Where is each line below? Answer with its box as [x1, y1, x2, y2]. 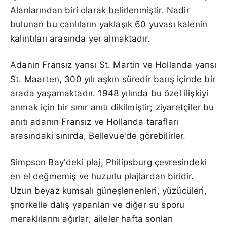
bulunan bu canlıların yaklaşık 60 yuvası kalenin [10, 19, 208, 29]
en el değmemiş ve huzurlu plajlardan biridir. [10, 171, 194, 181]
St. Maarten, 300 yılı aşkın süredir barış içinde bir [10, 73, 215, 84]
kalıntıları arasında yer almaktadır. [10, 33, 150, 44]
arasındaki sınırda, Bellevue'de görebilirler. [10, 130, 186, 141]
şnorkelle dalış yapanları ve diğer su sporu [10, 199, 185, 210]
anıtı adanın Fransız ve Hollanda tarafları [10, 116, 179, 127]
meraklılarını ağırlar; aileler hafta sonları [10, 213, 173, 224]
